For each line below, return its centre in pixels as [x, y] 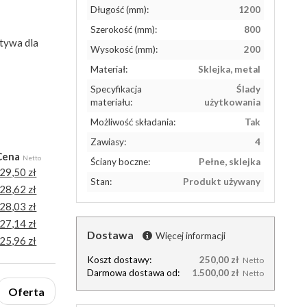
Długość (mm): [120, 10]
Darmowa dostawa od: [133, 273]
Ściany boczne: [120, 162]
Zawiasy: [108, 142]
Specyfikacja [116, 89]
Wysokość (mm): [124, 49]
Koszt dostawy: [119, 260]
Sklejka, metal [229, 69]
